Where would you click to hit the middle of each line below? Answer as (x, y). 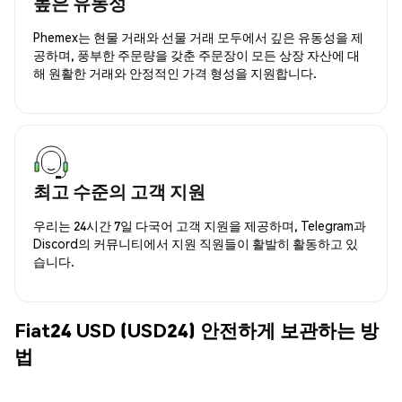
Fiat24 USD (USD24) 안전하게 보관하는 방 (197, 330)
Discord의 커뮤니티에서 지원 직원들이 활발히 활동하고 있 (196, 243)
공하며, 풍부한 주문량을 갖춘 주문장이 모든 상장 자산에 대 (197, 54)
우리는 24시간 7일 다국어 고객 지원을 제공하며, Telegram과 (200, 225)
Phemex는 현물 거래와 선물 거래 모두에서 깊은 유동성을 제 (198, 36)
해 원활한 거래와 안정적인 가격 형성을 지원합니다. (175, 72)
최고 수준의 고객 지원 (119, 191)
